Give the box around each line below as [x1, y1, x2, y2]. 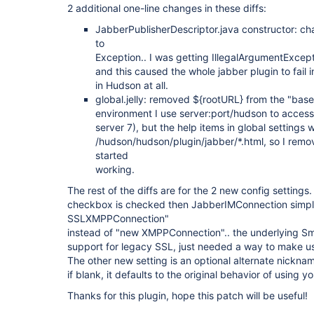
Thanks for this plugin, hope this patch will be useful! [67, 289, 308, 301]
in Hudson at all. [95, 79, 168, 91]
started [95, 149, 128, 161]
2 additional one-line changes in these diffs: [67, 2, 266, 14]
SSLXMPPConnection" [67, 212, 169, 224]
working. [95, 163, 135, 175]
